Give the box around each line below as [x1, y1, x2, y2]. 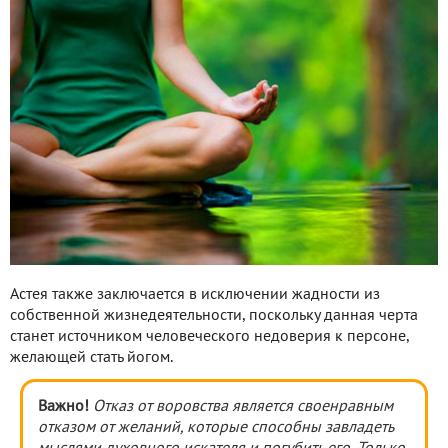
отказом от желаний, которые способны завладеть [38, 421, 393, 436]
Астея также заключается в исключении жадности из [10, 288, 380, 303]
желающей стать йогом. [10, 351, 173, 366]
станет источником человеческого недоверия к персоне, [10, 330, 409, 345]
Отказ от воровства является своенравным [93, 400, 393, 415]
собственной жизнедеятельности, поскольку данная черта [10, 309, 418, 324]
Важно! [38, 400, 89, 415]
